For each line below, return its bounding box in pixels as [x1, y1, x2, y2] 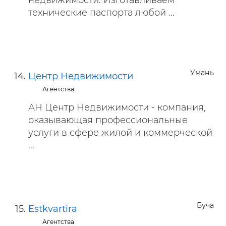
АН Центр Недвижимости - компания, [28, 102, 206, 113]
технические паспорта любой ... [28, 7, 175, 18]
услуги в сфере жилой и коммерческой [28, 127, 212, 138]
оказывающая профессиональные [28, 115, 188, 126]
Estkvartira [28, 203, 77, 214]
